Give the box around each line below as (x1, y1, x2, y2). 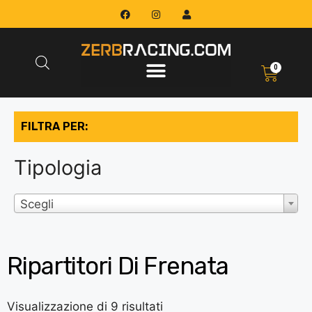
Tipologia (14, 155, 102, 180)
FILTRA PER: (21, 120, 88, 134)
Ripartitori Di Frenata (7, 251, 228, 281)
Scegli (20, 197, 54, 212)
